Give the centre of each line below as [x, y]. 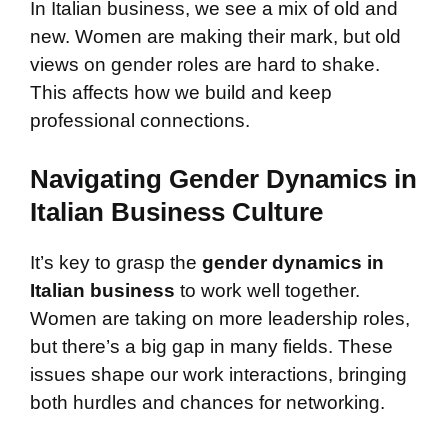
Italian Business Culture [176, 212]
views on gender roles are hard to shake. [205, 64]
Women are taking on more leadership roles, [220, 319]
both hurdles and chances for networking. [207, 403]
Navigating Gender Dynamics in [223, 179]
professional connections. [140, 120]
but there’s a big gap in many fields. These [211, 347]
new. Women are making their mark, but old [215, 36]
